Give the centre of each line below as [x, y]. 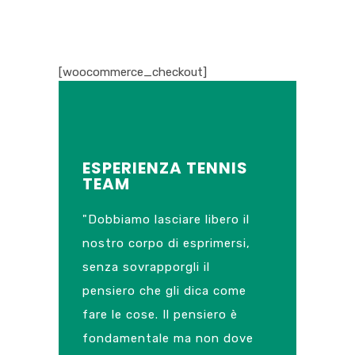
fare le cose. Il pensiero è [160, 315]
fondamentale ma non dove [168, 338]
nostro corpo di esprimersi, [166, 243]
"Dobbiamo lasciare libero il [166, 219]
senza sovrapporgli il [146, 267]
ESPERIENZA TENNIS [165, 168]
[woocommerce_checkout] [133, 72]
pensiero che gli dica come [164, 291]
